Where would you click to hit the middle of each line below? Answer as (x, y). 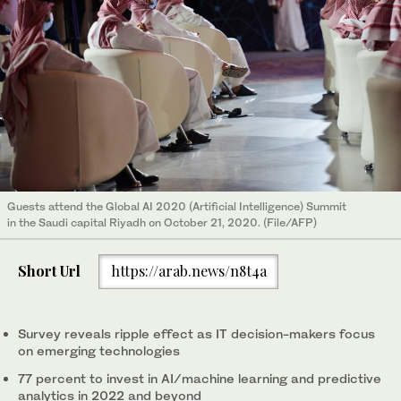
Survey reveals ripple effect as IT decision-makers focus (196, 333)
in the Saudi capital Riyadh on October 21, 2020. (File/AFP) (162, 222)
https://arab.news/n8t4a (188, 271)
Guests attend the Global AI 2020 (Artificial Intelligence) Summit (177, 206)
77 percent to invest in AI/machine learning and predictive (200, 378)
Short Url (49, 271)
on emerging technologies (99, 350)
